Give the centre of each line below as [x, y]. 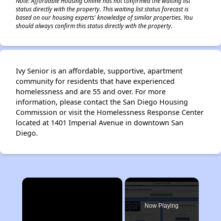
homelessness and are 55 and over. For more [91, 92]
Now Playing [162, 206]
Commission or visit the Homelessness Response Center [110, 112]
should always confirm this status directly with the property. [94, 26]
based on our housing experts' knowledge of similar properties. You [104, 17]
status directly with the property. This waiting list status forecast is [102, 9]
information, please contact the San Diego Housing [102, 102]
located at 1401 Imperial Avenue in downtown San [100, 123]
